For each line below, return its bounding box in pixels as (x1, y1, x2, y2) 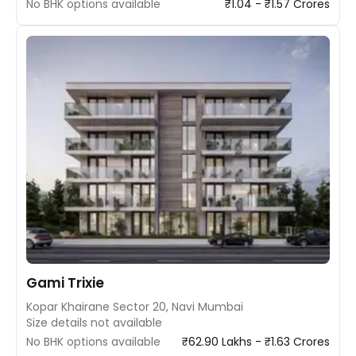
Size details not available (26, 314, 162, 331)
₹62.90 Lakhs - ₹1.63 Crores (182, 333, 330, 350)
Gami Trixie (26, 273, 104, 292)
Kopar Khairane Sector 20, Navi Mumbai (26, 298, 243, 315)
